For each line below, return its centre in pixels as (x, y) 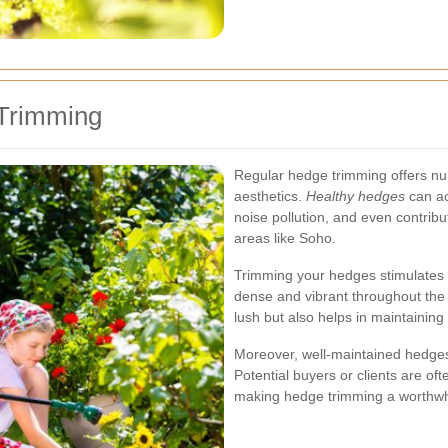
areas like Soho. (285, 238)
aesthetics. (270, 196)
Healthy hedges (355, 196)
